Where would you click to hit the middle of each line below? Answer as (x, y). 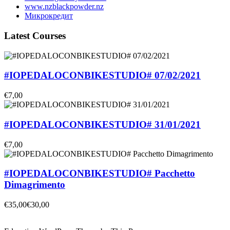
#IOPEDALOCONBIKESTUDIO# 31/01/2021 (102, 124)
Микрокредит (49, 16)
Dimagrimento (35, 185)
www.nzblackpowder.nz (64, 7)
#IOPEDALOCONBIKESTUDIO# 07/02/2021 (102, 75)
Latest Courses (35, 36)
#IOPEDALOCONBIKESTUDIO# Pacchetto (100, 174)
